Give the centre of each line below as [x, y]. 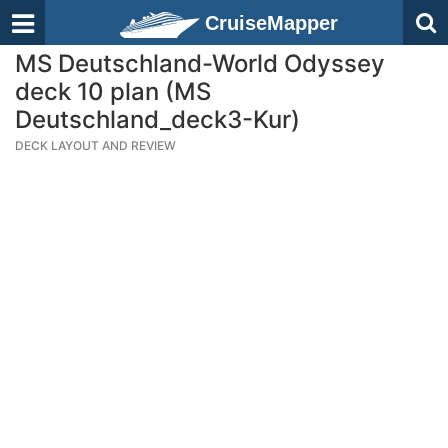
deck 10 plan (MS [113, 91]
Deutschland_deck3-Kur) [157, 119]
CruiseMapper [271, 23]
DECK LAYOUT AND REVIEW [95, 145]
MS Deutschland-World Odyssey [200, 63]
